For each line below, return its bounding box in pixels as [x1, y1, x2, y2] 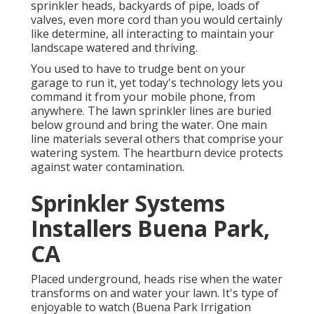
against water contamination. [31, 159, 184, 175]
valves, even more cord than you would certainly [31, 12, 282, 28]
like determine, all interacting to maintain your [31, 26, 274, 42]
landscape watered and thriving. [31, 40, 198, 56]
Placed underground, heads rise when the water [31, 271, 282, 287]
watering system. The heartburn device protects [31, 145, 283, 161]
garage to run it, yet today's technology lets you [31, 75, 282, 91]
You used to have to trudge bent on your [31, 61, 245, 77]
